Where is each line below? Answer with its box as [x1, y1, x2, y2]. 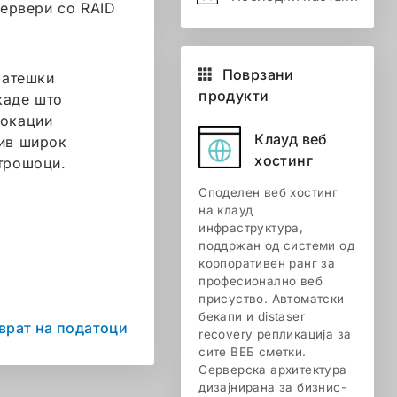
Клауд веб [254, 129, 328, 148]
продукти [198, 87, 269, 105]
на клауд [198, 203, 253, 217]
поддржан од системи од [198, 238, 354, 253]
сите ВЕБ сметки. [198, 345, 307, 359]
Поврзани [222, 66, 294, 83]
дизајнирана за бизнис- [198, 380, 346, 394]
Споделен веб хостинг [198, 185, 339, 199]
